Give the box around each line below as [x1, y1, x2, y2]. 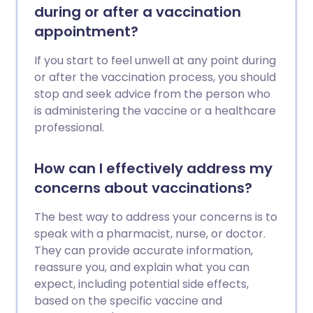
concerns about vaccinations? [34, 178, 252, 198]
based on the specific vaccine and [34, 293, 222, 309]
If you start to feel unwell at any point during [34, 52, 276, 68]
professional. [34, 119, 104, 136]
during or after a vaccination [34, 2, 241, 22]
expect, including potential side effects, [34, 276, 249, 292]
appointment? [34, 22, 138, 41]
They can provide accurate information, [34, 242, 253, 259]
